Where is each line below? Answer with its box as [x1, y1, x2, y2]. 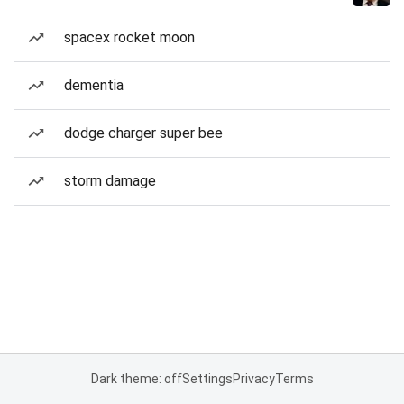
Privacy [232, 372, 275, 386]
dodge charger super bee [64, 124, 223, 142]
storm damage [64, 172, 156, 189]
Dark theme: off [90, 372, 182, 386]
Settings [181, 372, 233, 386]
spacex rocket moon [64, 29, 195, 46]
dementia [64, 77, 124, 94]
